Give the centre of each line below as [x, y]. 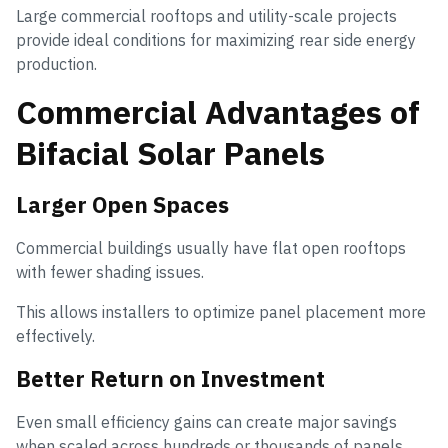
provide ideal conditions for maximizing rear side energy [216, 40]
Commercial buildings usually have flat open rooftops [211, 248]
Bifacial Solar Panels [170, 153]
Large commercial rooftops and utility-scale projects [206, 16]
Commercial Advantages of [218, 112]
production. [56, 64]
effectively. [55, 336]
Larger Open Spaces [122, 205]
